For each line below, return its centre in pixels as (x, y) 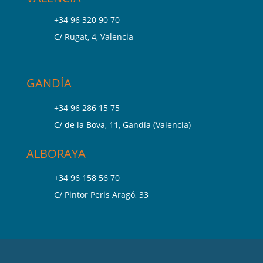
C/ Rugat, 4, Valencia (93, 37)
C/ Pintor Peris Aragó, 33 (101, 195)
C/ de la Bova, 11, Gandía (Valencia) (122, 125)
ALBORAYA (56, 154)
